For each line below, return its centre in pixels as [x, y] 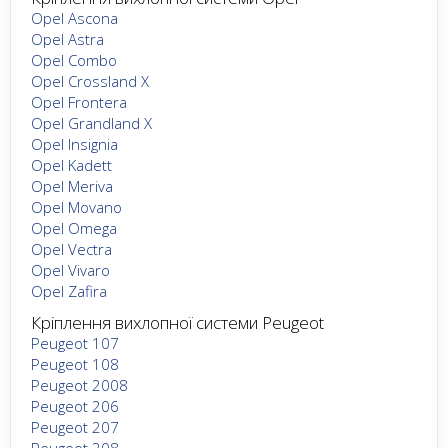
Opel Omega [74, 227]
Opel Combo [74, 59]
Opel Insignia [74, 143]
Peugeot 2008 [79, 384]
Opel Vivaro [70, 269]
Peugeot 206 [75, 405]
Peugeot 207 [75, 426]
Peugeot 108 [75, 363]
